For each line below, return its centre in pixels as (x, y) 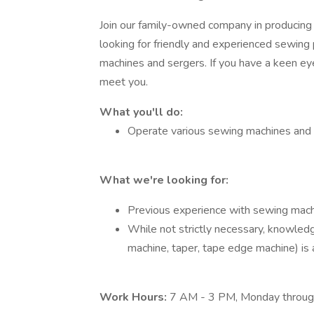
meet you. (124, 82)
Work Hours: (135, 297)
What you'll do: (141, 112)
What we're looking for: (164, 180)
